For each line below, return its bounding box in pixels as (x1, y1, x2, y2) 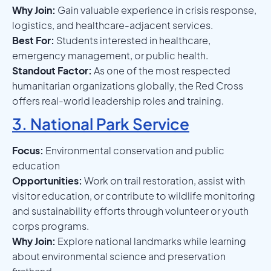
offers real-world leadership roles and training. (12, 94, 224, 107)
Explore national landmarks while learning (56, 234, 246, 247)
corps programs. (12, 219, 89, 232)
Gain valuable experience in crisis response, (56, 3, 256, 16)
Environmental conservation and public (44, 143, 224, 157)
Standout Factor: (12, 64, 92, 77)
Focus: (12, 143, 44, 157)
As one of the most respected (92, 64, 230, 77)
